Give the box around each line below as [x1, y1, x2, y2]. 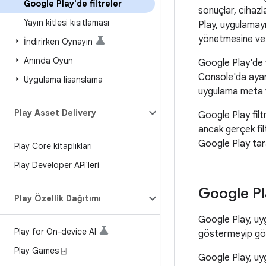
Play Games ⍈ [14, 245, 66, 256]
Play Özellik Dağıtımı [14, 193, 101, 204]
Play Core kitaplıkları [14, 141, 92, 151]
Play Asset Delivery [14, 107, 96, 118]
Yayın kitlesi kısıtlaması [24, 17, 109, 28]
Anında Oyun [24, 55, 73, 66]
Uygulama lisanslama [24, 74, 103, 85]
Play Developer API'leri [14, 160, 99, 170]
